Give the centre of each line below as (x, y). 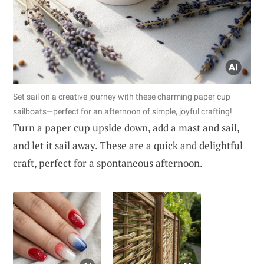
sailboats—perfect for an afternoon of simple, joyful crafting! (123, 112)
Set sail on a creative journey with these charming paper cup (122, 97)
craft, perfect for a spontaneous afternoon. (108, 163)
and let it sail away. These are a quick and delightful (128, 146)
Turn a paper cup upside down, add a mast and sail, (126, 128)
